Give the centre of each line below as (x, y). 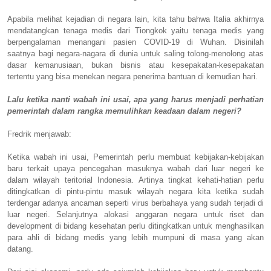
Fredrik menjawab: (39, 134)
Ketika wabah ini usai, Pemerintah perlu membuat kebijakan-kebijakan (135, 157)
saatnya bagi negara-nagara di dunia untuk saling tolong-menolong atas (135, 53)
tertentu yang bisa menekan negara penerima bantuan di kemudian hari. (132, 76)
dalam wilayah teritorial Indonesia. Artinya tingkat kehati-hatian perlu (135, 180)
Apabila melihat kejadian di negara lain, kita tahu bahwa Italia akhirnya (135, 19)
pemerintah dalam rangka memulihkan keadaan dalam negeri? (124, 111)
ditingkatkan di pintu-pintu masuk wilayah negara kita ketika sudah (135, 191)
